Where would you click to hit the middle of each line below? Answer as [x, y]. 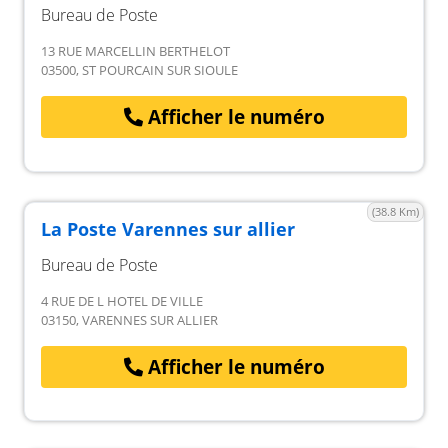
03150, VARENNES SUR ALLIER [129, 319]
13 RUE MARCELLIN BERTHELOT [135, 51]
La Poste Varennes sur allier [168, 228]
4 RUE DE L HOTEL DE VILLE [122, 300]
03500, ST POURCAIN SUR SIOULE [139, 70]
